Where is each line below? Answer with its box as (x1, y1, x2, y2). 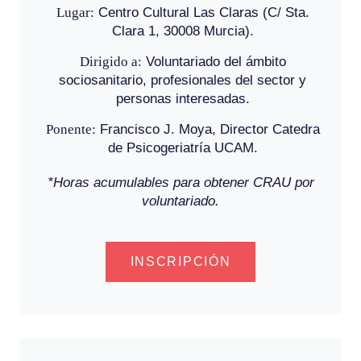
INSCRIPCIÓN (130, 255, 231, 269)
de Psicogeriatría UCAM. (107, 139, 258, 156)
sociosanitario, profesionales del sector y (59, 72, 306, 88)
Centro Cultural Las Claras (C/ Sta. (93, 4, 309, 20)
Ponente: (45, 121, 96, 137)
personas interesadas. (115, 90, 250, 106)
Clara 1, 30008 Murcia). (111, 23, 254, 39)
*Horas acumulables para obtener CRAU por (47, 174, 314, 190)
